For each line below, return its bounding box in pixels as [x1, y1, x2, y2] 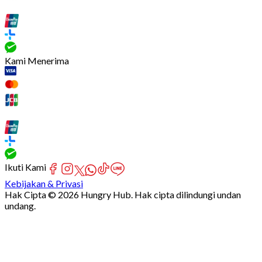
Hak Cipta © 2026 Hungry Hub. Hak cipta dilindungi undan [5, 189, 241, 201]
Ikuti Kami [5, 161, 46, 173]
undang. [5, 200, 36, 212]
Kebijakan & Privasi [5, 178, 83, 189]
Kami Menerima [5, 55, 69, 67]
